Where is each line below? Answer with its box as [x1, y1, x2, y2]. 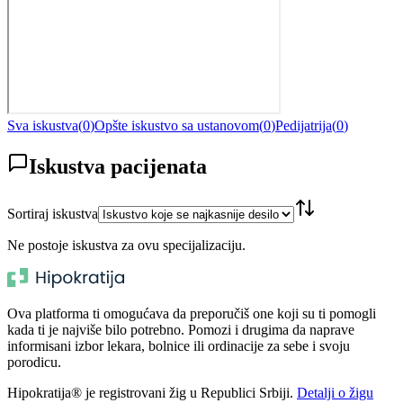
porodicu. [7, 354, 61, 370]
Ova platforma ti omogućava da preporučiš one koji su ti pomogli [7, 305, 376, 321]
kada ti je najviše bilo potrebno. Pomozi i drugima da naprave [7, 321, 354, 337]
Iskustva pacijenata [29, 154, 207, 178]
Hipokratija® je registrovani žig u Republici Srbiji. [7, 384, 293, 400]
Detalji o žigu [297, 384, 373, 400]
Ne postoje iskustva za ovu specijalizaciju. [7, 237, 246, 253]
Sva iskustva [7, 117, 78, 133]
